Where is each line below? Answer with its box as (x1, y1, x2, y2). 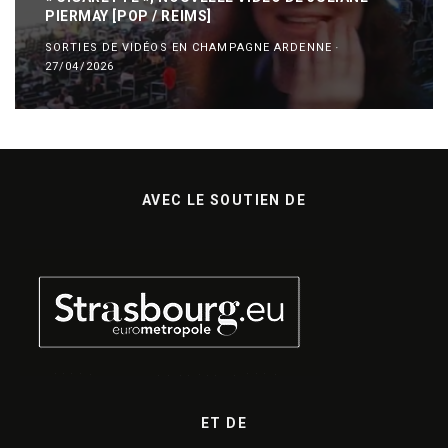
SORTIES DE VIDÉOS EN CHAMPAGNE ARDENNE (45, 41, 332, 55)
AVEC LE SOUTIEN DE (141, 192, 307, 209)
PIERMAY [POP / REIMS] (45, 8, 212, 25)
